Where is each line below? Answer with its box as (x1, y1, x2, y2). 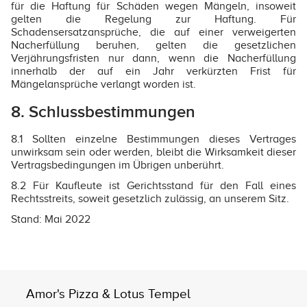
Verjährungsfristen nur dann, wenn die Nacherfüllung (11, 51, 296, 64)
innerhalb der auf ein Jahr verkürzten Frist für (11, 64, 296, 77)
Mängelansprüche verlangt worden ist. (11, 77, 196, 90)
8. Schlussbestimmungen (11, 101, 195, 122)
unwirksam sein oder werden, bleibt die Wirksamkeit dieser (11, 145, 296, 158)
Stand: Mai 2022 (11, 213, 90, 226)
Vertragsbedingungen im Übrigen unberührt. (11, 158, 224, 171)
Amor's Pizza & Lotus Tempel (26, 286, 191, 302)
